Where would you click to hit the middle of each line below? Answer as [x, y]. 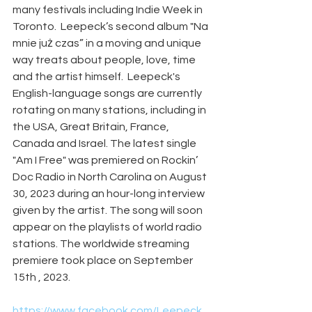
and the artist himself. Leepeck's [97, 76]
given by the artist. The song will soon [109, 210]
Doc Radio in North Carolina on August [111, 177]
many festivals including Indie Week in [109, 9]
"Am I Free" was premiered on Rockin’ [106, 160]
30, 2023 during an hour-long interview [110, 193]
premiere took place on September [104, 260]
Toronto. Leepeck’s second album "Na [111, 26]
